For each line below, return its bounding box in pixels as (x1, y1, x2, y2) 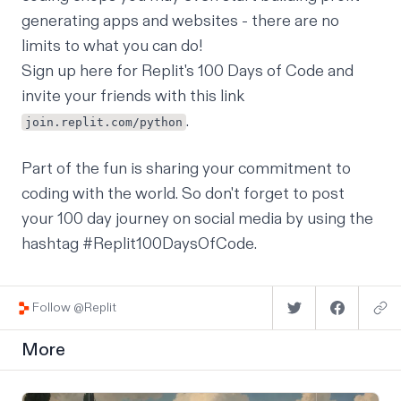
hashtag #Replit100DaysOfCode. (21, 234, 257, 255)
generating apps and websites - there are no (21, 11, 339, 32)
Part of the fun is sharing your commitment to (21, 158, 351, 180)
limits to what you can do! (21, 36, 202, 57)
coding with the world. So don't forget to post (21, 183, 345, 205)
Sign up (21, 61, 80, 82)
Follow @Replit (32, 300, 116, 316)
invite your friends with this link (21, 86, 244, 107)
